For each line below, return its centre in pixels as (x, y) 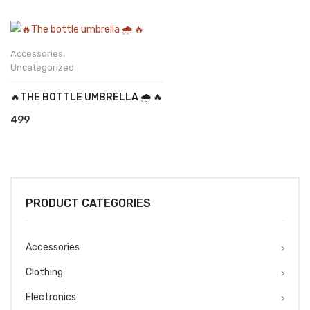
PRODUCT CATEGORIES (88, 203)
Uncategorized (42, 67)
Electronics (51, 297)
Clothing (44, 272)
